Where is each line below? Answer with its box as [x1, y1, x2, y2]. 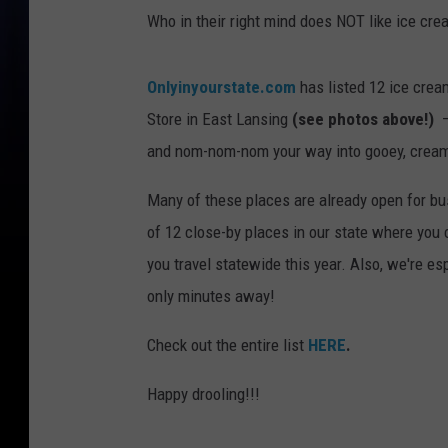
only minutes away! [147, 285, 275, 306]
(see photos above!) [292, 108, 434, 129]
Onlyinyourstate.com [147, 76, 296, 97]
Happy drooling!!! [147, 383, 260, 404]
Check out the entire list [147, 334, 308, 355]
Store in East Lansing [147, 108, 292, 129]
